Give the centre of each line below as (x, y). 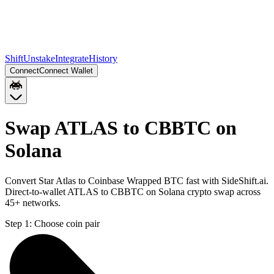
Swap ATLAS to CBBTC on (121, 128)
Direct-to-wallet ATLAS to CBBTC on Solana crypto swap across (133, 191)
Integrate (72, 58)
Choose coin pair (67, 223)
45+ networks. (33, 202)
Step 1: (18, 223)
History (103, 58)
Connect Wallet (66, 71)
